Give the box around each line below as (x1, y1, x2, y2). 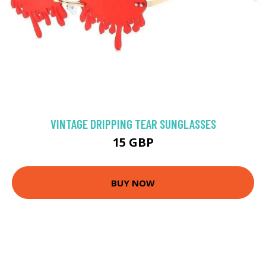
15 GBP (112, 134, 154, 151)
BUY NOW (111, 176, 155, 189)
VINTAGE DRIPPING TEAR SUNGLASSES (50, 116, 216, 132)
